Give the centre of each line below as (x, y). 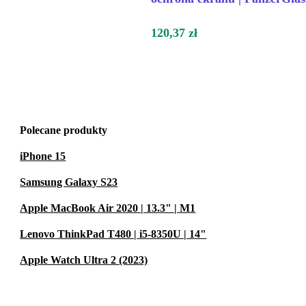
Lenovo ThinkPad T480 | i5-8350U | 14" (113, 234)
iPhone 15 (43, 156)
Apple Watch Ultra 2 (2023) (84, 260)
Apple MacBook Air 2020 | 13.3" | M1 (108, 208)
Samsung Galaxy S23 (69, 182)
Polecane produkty (64, 130)
